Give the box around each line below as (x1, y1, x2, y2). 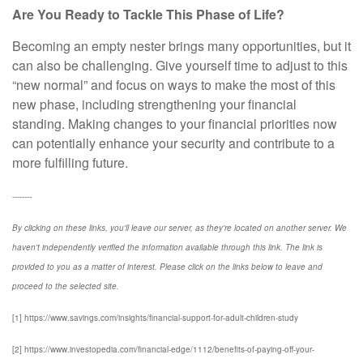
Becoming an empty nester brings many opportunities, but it (12, 36, 351, 55)
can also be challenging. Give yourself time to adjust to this (12, 56, 348, 75)
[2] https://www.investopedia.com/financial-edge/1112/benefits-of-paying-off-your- (12, 344, 314, 355)
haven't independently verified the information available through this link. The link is (12, 241, 322, 253)
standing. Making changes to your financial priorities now (12, 114, 337, 133)
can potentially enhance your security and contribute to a (12, 134, 335, 152)
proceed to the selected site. (12, 280, 119, 292)
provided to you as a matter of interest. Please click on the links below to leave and (12, 261, 322, 272)
